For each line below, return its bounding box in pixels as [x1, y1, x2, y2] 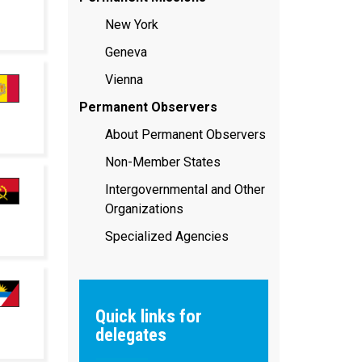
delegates [95, 323, 166, 345]
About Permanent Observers [104, 126, 266, 142]
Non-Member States [104, 154, 221, 170]
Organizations [104, 200, 183, 217]
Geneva [104, 44, 147, 60]
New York [104, 16, 158, 32]
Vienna [104, 71, 143, 87]
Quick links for [95, 305, 202, 326]
